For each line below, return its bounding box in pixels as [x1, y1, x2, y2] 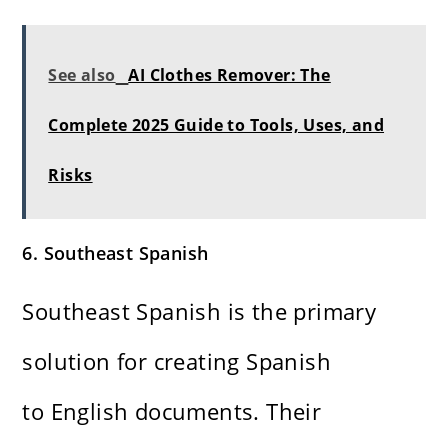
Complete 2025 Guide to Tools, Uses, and [48, 114, 385, 137]
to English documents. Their [22, 396, 322, 427]
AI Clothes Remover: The [128, 64, 331, 87]
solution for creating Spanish [22, 346, 332, 377]
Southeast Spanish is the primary [22, 296, 377, 327]
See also [48, 64, 116, 87]
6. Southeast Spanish [22, 241, 209, 266]
